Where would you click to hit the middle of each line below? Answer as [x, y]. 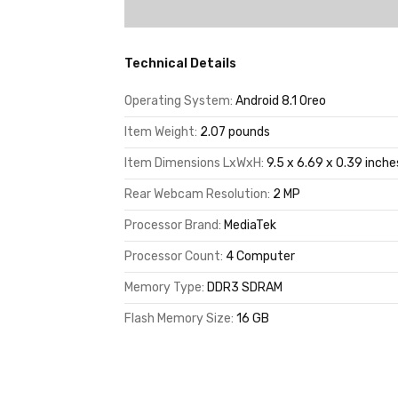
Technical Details [180, 64]
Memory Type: [165, 287]
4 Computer [260, 256]
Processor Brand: [174, 225]
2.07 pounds [235, 132]
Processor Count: [175, 256]
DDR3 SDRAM [244, 287]
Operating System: [179, 101]
